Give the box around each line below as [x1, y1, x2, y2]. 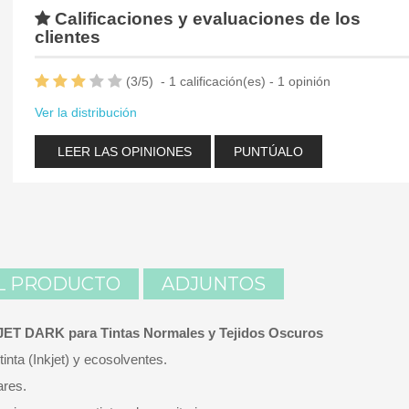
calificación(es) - [176, 73, 278, 89]
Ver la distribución [35, 104, 137, 120]
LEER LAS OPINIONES [54, 143, 192, 159]
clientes [35, 27, 100, 47]
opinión [285, 73, 330, 89]
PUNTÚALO [234, 143, 303, 159]
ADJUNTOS [162, 272, 266, 295]
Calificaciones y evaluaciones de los [50, 9, 361, 29]
